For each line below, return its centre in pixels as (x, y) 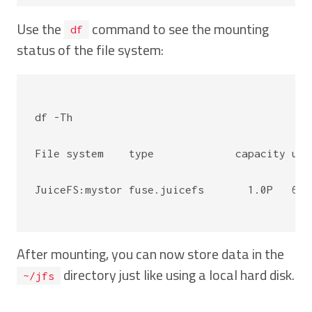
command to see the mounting (179, 29)
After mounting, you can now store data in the (150, 254)
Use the (40, 29)
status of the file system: (90, 49)
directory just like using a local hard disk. (177, 275)
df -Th (54, 117)
